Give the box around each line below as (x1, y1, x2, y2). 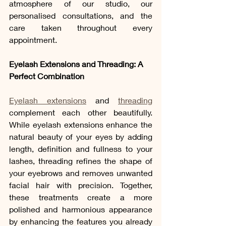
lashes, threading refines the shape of (9, 155, 152, 165)
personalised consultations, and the (9, 10, 152, 20)
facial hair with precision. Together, (9, 180, 152, 190)
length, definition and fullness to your (9, 143, 152, 153)
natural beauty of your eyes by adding (9, 131, 152, 141)
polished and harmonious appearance (9, 204, 152, 214)
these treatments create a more (9, 192, 152, 202)
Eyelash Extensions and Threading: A (9, 59, 145, 69)
